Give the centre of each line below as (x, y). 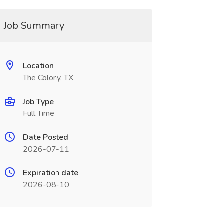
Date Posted (45, 137)
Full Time (38, 113)
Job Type (38, 102)
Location (38, 66)
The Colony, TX (48, 78)
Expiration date (50, 173)
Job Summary (34, 26)
